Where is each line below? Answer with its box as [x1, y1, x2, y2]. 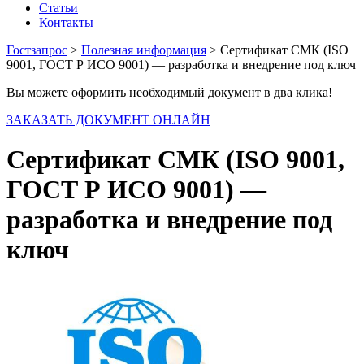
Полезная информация [81, 43, 206, 57]
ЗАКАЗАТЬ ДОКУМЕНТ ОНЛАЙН [6, 113, 210, 127]
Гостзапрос [6, 43, 67, 57]
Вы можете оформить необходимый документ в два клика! [6, 85, 332, 99]
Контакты [39, 15, 93, 29]
